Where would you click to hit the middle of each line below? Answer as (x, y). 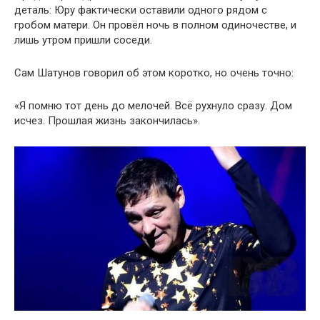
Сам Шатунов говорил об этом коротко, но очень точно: (154, 72)
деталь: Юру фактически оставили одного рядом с (141, 10)
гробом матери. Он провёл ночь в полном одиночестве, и (155, 25)
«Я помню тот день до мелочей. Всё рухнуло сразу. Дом (153, 105)
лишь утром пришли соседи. (83, 40)
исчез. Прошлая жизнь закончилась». (107, 120)
